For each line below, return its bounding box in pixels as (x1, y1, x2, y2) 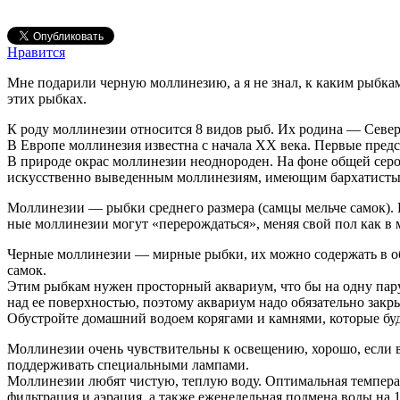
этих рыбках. (7, 90, 87, 106)
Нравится (7, 44, 65, 60)
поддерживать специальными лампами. (7, 356, 249, 372)
